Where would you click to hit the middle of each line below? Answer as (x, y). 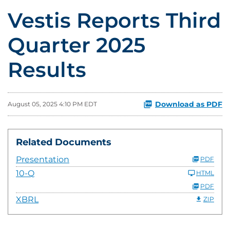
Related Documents (64, 142)
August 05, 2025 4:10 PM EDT (52, 104)
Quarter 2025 (76, 45)
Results (47, 70)
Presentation (43, 159)
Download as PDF (189, 104)
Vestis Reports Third (114, 20)
